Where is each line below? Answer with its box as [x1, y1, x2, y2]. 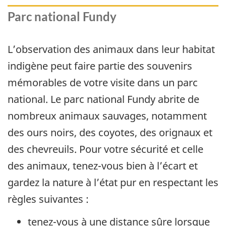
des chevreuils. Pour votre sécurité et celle [8, 142, 203, 156]
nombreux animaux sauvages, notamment [8, 109, 207, 123]
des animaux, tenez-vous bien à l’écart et [8, 159, 198, 173]
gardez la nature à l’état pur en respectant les [8, 176, 218, 190]
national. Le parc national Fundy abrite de [8, 92, 199, 106]
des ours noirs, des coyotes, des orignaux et [8, 126, 212, 140]
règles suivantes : [8, 192, 89, 206]
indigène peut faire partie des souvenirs [8, 59, 192, 73]
